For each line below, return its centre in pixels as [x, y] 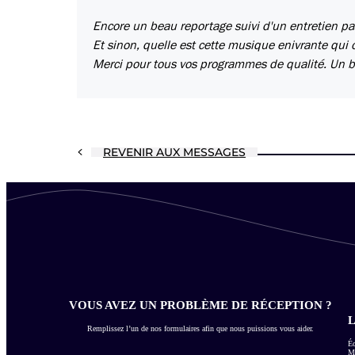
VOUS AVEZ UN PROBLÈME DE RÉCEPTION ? [200, 305]
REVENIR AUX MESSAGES [174, 153]
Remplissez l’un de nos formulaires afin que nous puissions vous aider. [200, 328]
